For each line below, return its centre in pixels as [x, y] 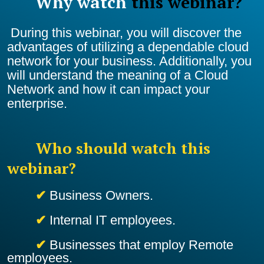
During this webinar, [65, 32]
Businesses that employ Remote [141, 245]
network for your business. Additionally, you [129, 61]
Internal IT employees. [112, 220]
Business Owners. [101, 195]
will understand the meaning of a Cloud [117, 75]
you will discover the [182, 32]
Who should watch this [108, 148]
